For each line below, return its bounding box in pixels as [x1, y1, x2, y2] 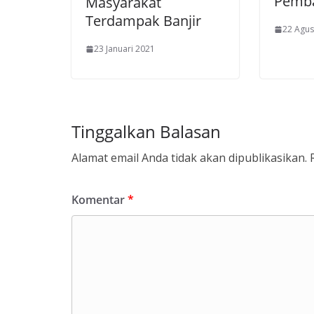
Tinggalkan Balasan [71, 120, 221, 143]
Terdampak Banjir [86, 11, 201, 30]
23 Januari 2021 [94, 43, 155, 55]
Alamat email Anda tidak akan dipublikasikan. [71, 150, 307, 165]
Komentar [71, 192, 128, 207]
